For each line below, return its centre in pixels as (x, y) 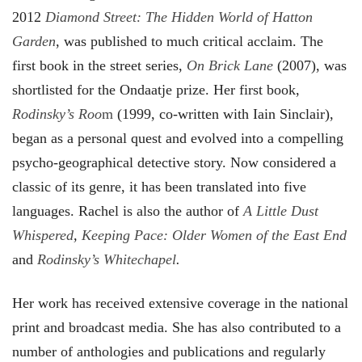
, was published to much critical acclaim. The (189, 41)
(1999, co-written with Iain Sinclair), (223, 114)
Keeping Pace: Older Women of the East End (214, 235)
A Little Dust (281, 210)
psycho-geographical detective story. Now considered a (174, 162)
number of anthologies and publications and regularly (169, 351)
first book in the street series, (99, 65)
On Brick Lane (230, 65)
